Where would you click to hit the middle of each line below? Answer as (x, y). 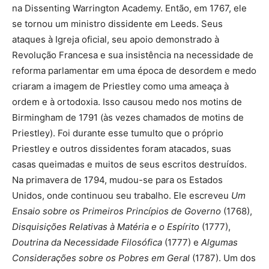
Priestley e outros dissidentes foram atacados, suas (122, 149)
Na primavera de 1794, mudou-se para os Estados (117, 180)
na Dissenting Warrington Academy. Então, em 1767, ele (129, 8)
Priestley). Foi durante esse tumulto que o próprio (118, 133)
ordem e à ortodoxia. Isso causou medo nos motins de (127, 102)
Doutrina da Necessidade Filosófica (87, 243)
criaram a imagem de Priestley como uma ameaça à (120, 86)
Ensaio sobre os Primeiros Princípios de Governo (116, 211)
